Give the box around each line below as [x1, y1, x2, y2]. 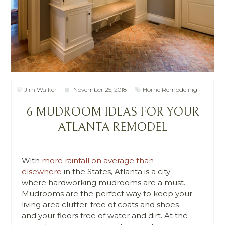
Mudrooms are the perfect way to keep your [22, 189, 193, 199]
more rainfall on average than [42, 156, 154, 166]
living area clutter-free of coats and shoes [22, 200, 179, 210]
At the [164, 211, 188, 221]
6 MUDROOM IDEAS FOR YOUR [26, 105, 199, 120]
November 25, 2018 [72, 86, 127, 94]
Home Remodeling [143, 86, 198, 94]
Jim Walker [24, 86, 57, 94]
